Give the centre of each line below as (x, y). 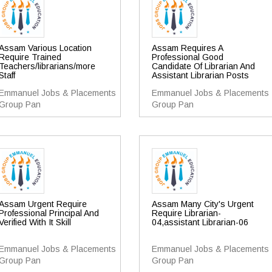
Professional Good (187, 57)
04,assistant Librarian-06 (200, 222)
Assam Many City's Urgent (202, 204)
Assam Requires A (187, 48)
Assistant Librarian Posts (200, 75)
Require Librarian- (186, 213)
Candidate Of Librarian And (203, 66)
